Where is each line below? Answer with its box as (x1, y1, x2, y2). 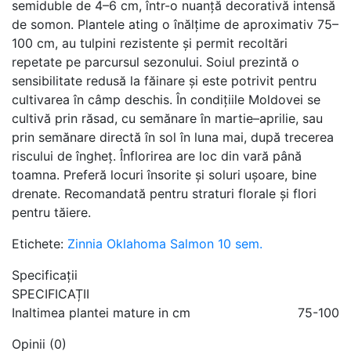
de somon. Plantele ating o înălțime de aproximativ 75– (12, 16, 338, 32)
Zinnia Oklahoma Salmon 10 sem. (67, 236, 262, 251)
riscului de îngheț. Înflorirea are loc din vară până (12, 148, 302, 164)
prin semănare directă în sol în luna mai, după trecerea (12, 129, 334, 145)
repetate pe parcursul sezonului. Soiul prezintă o (12, 54, 299, 70)
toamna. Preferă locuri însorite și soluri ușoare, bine (12, 167, 317, 183)
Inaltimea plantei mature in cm (12, 305, 190, 320)
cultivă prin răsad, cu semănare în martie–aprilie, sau (12, 110, 323, 126)
